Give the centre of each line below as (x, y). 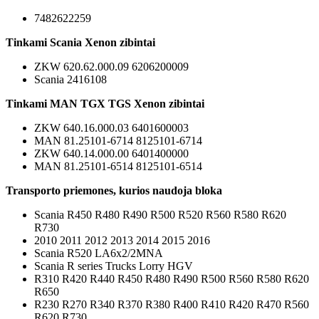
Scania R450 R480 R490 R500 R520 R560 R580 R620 (160, 214)
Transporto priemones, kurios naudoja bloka (114, 190)
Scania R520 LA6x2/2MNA (99, 253)
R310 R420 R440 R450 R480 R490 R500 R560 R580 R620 (172, 278)
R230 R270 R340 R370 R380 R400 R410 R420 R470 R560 (172, 304)
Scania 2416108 (70, 79)
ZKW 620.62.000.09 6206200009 (111, 66)
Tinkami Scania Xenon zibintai (80, 42)
